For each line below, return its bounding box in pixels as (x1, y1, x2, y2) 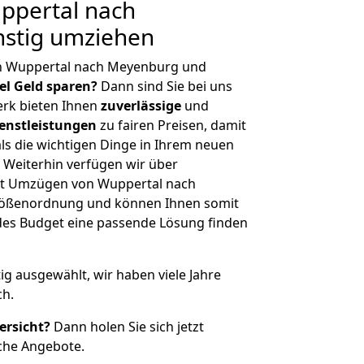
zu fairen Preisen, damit (97, 116, 246, 134)
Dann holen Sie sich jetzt (50, 318, 204, 336)
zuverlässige (101, 97, 181, 115)
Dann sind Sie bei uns (97, 77, 232, 95)
